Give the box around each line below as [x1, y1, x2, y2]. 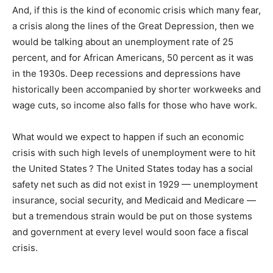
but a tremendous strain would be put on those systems [12, 210, 252, 222]
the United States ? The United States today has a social [12, 163, 253, 175]
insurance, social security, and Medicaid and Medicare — [12, 194, 256, 207]
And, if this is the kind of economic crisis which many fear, [12, 4, 261, 16]
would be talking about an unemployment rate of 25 [12, 36, 233, 48]
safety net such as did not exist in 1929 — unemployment [12, 179, 258, 191]
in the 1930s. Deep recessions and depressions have [12, 68, 241, 80]
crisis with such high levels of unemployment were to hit [12, 147, 255, 159]
